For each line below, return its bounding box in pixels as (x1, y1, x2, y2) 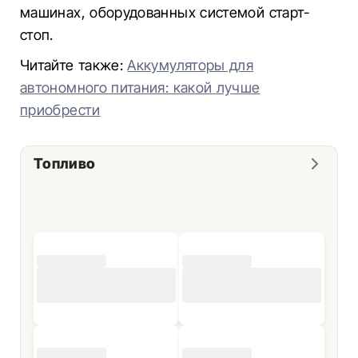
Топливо (34, 155, 96, 172)
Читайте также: (20, 57, 128, 74)
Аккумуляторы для (127, 57, 254, 74)
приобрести (20, 101, 101, 118)
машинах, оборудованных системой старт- (20, 4, 310, 21)
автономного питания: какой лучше (20, 79, 261, 96)
